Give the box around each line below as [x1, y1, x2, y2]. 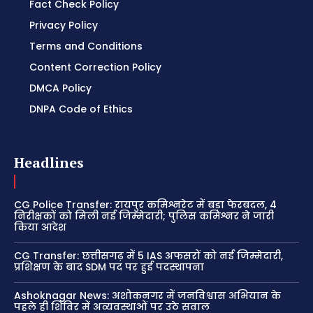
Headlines [14, 153, 84, 173]
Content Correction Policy [29, 60, 161, 75]
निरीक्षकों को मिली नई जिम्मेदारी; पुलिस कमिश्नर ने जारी [14, 209, 274, 224]
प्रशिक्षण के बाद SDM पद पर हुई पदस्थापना [14, 260, 204, 275]
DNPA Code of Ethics [29, 102, 133, 117]
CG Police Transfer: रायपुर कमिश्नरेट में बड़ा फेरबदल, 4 [14, 198, 277, 212]
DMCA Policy [29, 81, 92, 96]
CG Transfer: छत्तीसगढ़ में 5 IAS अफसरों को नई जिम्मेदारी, [14, 249, 283, 263]
